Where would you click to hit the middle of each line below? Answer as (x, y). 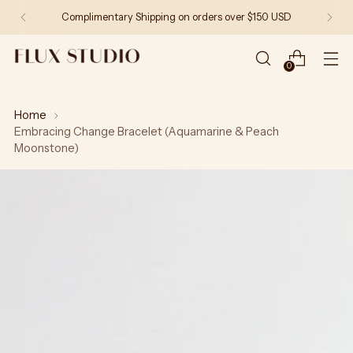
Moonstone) (46, 148)
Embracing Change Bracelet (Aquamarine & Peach (147, 132)
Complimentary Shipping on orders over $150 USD (176, 17)
